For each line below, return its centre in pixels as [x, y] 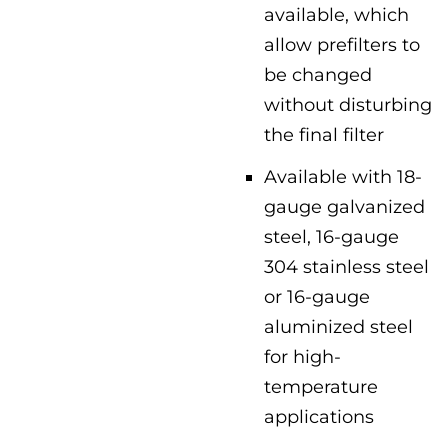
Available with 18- [343, 176]
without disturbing [348, 104]
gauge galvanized [344, 206]
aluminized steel [338, 326]
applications [319, 416]
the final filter [324, 134]
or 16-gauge [317, 296]
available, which [336, 14]
